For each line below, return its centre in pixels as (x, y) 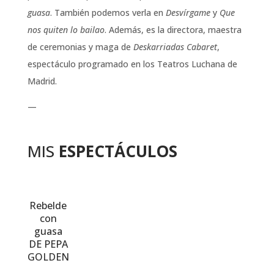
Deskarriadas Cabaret (175, 47)
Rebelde (48, 206)
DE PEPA (48, 244)
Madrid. (42, 81)
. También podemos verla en (108, 13)
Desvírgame (188, 13)
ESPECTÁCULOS (118, 151)
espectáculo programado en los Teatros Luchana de (132, 64)
